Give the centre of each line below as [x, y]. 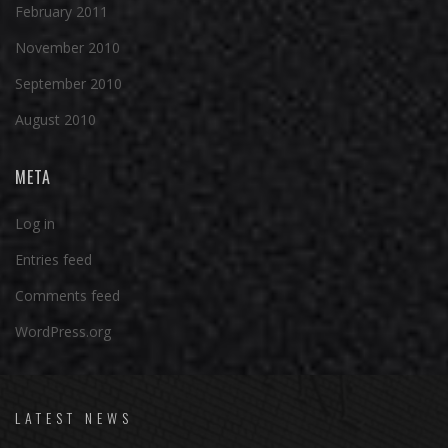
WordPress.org [63, 331]
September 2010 [68, 83]
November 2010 [67, 47]
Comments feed [67, 295]
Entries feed [53, 259]
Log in [35, 223]
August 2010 [55, 119]
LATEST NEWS [74, 417]
